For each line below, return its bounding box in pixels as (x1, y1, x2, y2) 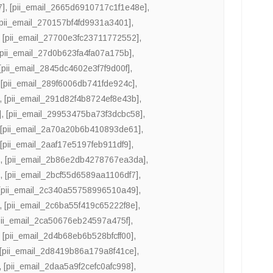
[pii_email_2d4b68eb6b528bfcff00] (2, 231, 134, 241)
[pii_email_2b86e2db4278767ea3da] (5, 155, 146, 165)
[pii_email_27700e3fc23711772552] (2, 33, 140, 43)
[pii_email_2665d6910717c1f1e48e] (10, 2, 147, 13)
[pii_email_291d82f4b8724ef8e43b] (4, 94, 140, 104)
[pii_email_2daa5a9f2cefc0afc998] (4, 261, 134, 272)
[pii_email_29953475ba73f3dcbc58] (6, 109, 143, 119)
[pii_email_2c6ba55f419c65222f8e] (4, 200, 138, 211)
